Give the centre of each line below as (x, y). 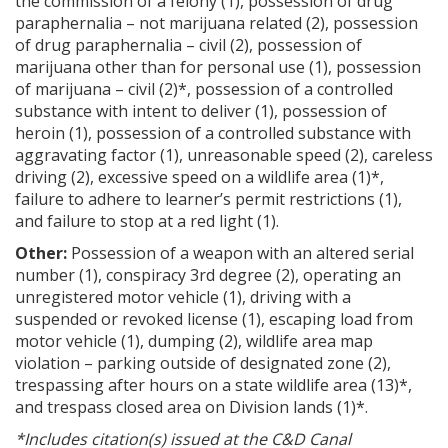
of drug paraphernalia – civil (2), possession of (188, 44)
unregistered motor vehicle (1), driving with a (183, 296)
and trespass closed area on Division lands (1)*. (191, 406)
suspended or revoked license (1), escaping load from (214, 318)
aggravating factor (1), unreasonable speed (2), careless (224, 154)
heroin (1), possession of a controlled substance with (213, 132)
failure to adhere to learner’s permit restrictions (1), (208, 198)
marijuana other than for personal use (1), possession (218, 66)
